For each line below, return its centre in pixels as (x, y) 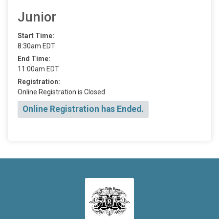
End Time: (34, 58)
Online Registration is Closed (61, 92)
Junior (37, 17)
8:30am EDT (36, 46)
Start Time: (36, 35)
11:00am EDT (38, 69)
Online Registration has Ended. (83, 109)
